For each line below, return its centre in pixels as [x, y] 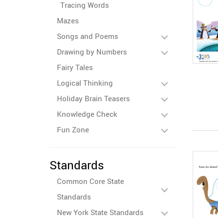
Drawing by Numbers [92, 52]
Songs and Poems [88, 36]
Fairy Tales [75, 67]
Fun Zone [73, 129]
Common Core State [91, 181]
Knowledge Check [87, 114]
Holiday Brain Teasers [93, 98]
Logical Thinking [85, 83]
